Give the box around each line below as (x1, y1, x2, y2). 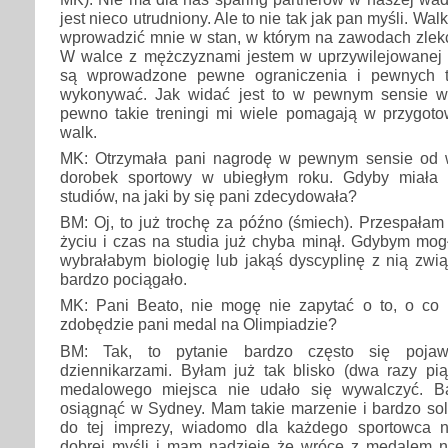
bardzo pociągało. (60, 270, 187, 289)
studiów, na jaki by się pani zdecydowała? (60, 186, 357, 205)
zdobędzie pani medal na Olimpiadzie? (60, 315, 337, 334)
